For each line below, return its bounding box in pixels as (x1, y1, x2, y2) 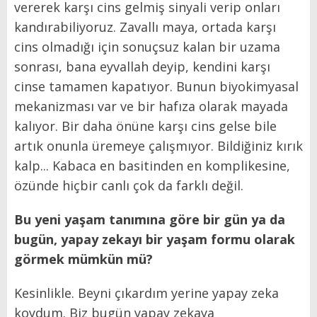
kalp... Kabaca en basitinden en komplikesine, (14, 157, 290, 175)
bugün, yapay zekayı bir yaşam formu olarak (14, 231, 295, 248)
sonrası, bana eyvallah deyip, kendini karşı (14, 58, 270, 76)
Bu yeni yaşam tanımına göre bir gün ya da (14, 211, 285, 229)
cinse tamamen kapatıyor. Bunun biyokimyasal (14, 78, 299, 96)
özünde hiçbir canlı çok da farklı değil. (14, 177, 243, 195)
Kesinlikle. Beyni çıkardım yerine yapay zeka (14, 284, 279, 302)
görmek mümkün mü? (14, 250, 153, 268)
